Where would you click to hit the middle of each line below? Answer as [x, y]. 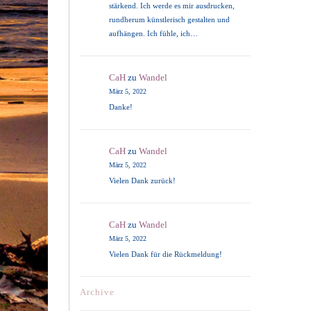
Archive [97, 292]
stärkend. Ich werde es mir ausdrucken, [172, 6]
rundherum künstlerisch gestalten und [170, 20]
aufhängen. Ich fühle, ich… [154, 34]
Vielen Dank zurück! [143, 181]
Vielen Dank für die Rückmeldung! [166, 254]
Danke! [121, 107]
